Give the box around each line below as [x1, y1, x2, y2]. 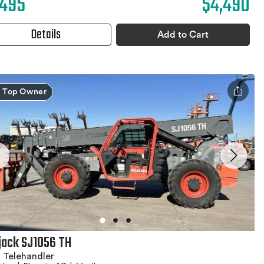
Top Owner [2, 87, 47, 96]
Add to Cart [157, 29, 209, 39]
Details [31, 24, 61, 45]
